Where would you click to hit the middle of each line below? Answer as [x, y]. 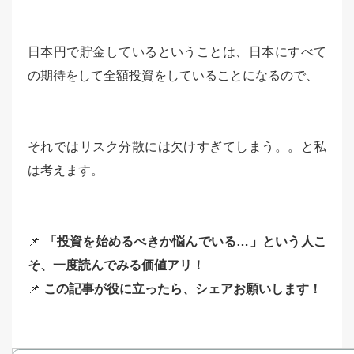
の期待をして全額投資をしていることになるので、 [173, 76]
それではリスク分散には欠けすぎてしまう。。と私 [177, 147]
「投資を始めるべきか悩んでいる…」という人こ [185, 242]
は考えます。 [66, 171]
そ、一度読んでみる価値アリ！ [116, 265]
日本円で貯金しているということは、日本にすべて [177, 52]
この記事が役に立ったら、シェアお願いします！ [183, 289]
